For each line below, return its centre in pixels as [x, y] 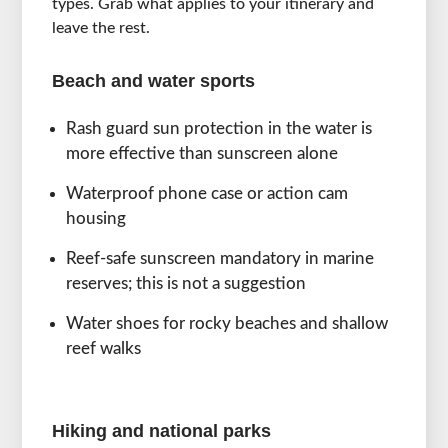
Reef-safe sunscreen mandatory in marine [220, 259]
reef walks [104, 349]
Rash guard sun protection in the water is [219, 129]
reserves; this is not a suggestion [186, 284]
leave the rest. [101, 28]
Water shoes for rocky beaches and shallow [227, 324]
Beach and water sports [154, 81]
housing [96, 219]
